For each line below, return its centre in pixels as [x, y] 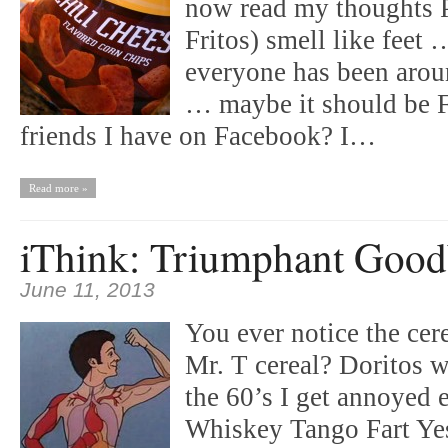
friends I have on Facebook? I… [198, 136]
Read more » [58, 188]
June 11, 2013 [87, 290]
